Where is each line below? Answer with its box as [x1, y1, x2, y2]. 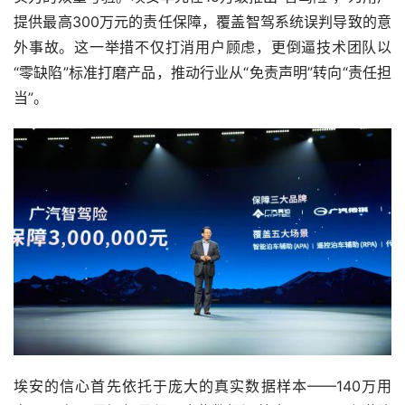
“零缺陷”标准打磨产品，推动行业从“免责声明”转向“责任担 [14, 62, 391, 81]
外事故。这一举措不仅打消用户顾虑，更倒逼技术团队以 [14, 37, 391, 56]
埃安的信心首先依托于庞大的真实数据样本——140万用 [14, 377, 391, 396]
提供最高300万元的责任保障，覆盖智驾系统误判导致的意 [14, 12, 391, 31]
